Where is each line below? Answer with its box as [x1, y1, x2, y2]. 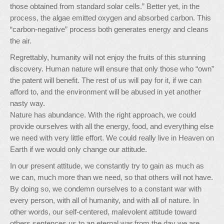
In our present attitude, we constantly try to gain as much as [10, 161, 204, 170]
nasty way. [10, 99, 45, 107]
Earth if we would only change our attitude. [10, 145, 147, 153]
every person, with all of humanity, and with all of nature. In [10, 196, 199, 204]
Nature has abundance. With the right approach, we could [10, 110, 196, 119]
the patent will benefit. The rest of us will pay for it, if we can [10, 76, 201, 84]
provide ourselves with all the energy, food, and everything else [10, 122, 213, 130]
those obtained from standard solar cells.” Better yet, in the [10, 2, 199, 10]
